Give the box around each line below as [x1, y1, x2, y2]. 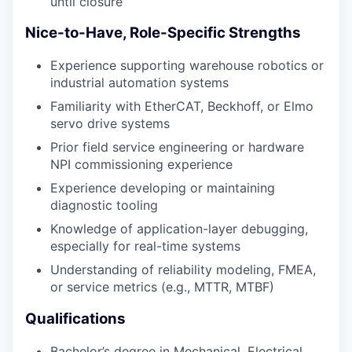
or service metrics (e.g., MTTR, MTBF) [50, 279, 274, 295]
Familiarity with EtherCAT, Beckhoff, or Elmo [50, 98, 313, 115]
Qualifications [25, 309, 126, 328]
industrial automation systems [50, 75, 229, 91]
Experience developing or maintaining [50, 180, 275, 196]
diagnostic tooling [50, 197, 158, 214]
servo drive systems [50, 115, 170, 132]
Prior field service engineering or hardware [50, 139, 304, 156]
